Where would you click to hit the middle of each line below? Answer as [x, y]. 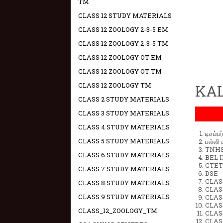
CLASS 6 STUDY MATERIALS [124, 155]
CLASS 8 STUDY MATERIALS [124, 183]
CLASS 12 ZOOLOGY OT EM [120, 57]
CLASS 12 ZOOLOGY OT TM [120, 71]
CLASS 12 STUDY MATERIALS [125, 15]
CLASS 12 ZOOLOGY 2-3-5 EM [123, 29]
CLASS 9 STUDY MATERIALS [124, 197]
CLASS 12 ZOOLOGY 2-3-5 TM [123, 43]
